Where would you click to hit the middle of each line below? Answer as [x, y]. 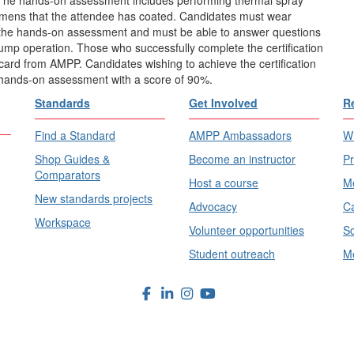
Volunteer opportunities [247, 230]
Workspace [63, 222]
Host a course [224, 182]
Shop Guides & [72, 158]
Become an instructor [242, 158]
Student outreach [232, 253]
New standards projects [94, 198]
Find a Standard [75, 135]
